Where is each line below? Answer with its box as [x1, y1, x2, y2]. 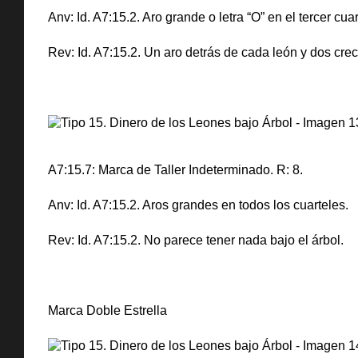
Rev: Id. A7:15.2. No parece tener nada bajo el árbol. [48, 233, 344, 247]
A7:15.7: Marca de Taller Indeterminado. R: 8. [48, 163, 303, 177]
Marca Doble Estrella [48, 304, 167, 317]
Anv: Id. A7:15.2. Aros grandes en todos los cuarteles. [48, 198, 348, 212]
